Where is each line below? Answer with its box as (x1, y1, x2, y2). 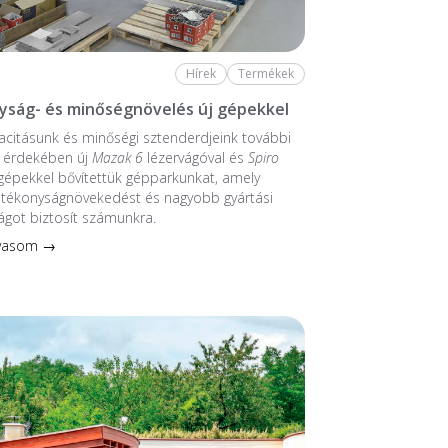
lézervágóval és (143, 147, 249, 167)
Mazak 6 (92, 147, 144, 167)
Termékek (237, 65, 294, 83)
